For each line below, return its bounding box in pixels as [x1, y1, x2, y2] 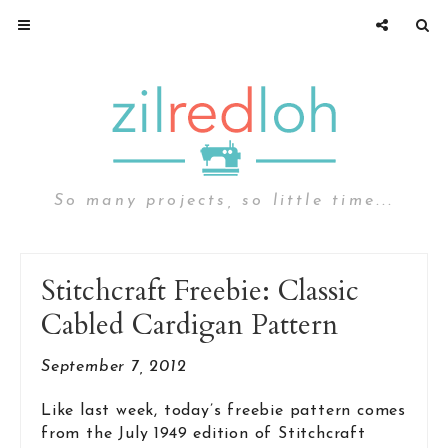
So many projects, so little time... [53, 193, 395, 209]
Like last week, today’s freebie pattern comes [41, 403, 406, 420]
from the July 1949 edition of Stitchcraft [41, 426, 366, 443]
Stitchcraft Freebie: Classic [41, 272, 359, 310]
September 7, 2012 [41, 359, 187, 375]
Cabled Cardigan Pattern [41, 306, 338, 344]
